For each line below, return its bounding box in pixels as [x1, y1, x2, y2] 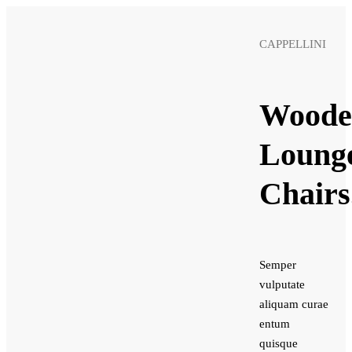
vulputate [258, 278, 305, 291]
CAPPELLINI [258, 37, 326, 50]
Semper [258, 258, 296, 272]
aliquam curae [258, 298, 328, 311]
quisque [258, 337, 298, 350]
